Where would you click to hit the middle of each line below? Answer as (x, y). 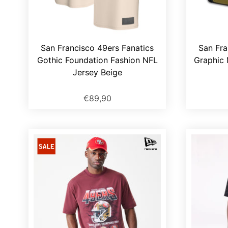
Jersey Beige (97, 73)
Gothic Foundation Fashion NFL (97, 60)
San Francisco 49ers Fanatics (97, 48)
